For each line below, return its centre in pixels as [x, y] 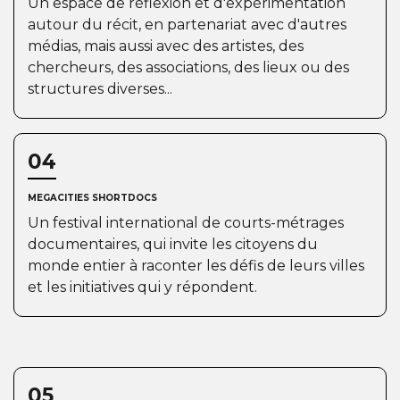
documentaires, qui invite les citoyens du [173, 244]
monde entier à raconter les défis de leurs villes [196, 266]
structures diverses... [100, 89]
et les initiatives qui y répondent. [142, 287]
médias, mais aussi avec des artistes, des [166, 46]
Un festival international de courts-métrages [186, 223]
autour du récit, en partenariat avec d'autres [187, 25]
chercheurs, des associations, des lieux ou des [188, 67]
